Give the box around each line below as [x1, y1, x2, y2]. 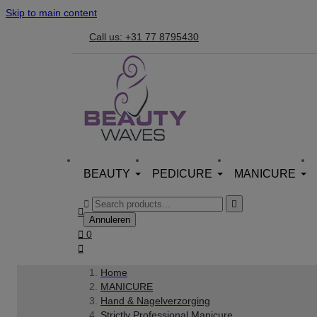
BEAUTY [83, 168, 130, 180]
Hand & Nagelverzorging [100, 295, 210, 306]
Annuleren [89, 214, 130, 225]
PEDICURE [152, 168, 212, 180]
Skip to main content [6, 7, 97, 18]
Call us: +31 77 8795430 [89, 30, 199, 42]
